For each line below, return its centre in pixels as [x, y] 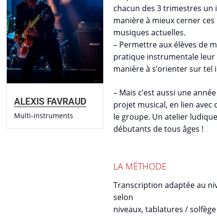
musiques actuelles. [149, 32]
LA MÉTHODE [140, 166]
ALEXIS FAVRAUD [50, 101]
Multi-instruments [44, 115]
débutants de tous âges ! [158, 129]
